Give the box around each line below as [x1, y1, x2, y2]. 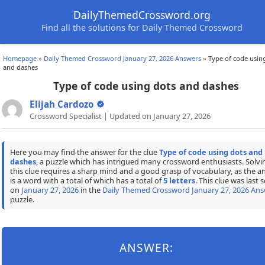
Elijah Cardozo [30, 98, 93, 111]
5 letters [163, 174, 195, 186]
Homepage [3, 54, 37, 63]
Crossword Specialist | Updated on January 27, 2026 [30, 111, 211, 122]
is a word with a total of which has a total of [9, 174, 163, 186]
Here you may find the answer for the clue [9, 146, 159, 157]
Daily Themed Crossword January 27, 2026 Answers [44, 54, 201, 63]
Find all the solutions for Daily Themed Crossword [41, 22, 243, 33]
